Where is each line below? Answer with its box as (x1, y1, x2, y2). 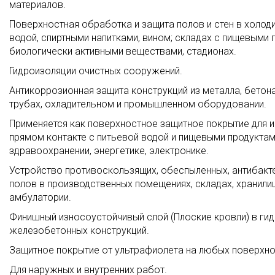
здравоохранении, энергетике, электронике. (9, 145, 209, 157)
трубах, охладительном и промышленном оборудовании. (9, 98, 266, 110)
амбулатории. (9, 192, 71, 203)
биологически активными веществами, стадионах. (9, 45, 236, 57)
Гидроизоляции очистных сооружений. (9, 65, 182, 77)
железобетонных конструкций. (9, 225, 149, 236)
